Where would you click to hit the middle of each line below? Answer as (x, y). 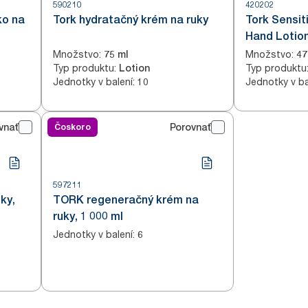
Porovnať (190, 127)
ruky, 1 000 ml (88, 216)
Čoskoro (73, 127)
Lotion (134, 68)
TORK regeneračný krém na (126, 200)
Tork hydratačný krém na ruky (131, 20)
